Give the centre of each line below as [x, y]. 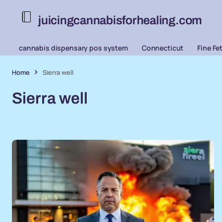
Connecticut [163, 48]
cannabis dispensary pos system [73, 48]
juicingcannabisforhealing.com [120, 20]
